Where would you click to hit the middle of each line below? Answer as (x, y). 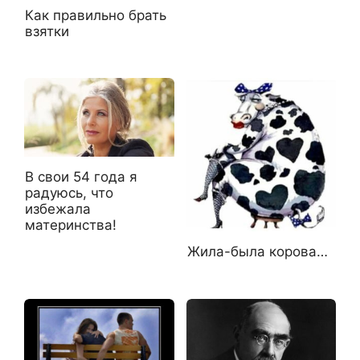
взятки (47, 31)
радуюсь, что (69, 192)
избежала (58, 209)
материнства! (71, 225)
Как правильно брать (96, 15)
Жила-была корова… (257, 252)
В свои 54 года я (81, 176)
